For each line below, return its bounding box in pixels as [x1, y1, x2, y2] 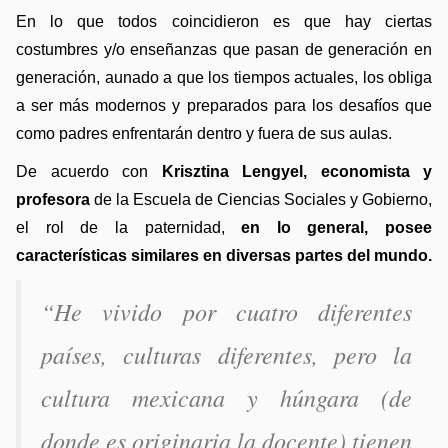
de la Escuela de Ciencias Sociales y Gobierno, [90, 191, 432, 209]
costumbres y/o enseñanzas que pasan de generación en [16, 41, 432, 59]
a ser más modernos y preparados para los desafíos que [16, 97, 432, 115]
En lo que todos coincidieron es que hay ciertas [16, 13, 432, 31]
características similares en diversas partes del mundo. [16, 247, 432, 265]
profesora [16, 191, 90, 209]
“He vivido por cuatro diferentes [41, 295, 412, 328]
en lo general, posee [241, 219, 432, 237]
